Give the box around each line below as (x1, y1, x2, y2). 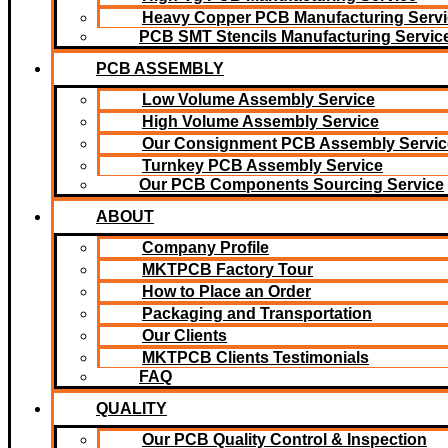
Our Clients (142, 327, 227, 344)
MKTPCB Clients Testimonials (142, 349, 369, 366)
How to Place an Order (142, 283, 311, 300)
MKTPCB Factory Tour (142, 261, 313, 278)
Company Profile (142, 239, 269, 256)
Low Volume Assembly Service (142, 91, 375, 108)
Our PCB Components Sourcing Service (139, 176, 444, 193)
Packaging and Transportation (142, 305, 372, 322)
